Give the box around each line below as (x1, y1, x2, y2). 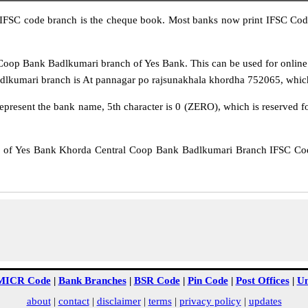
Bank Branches (58, 275, 126, 286)
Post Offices (235, 275, 289, 286)
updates (248, 296, 282, 307)
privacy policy (179, 296, 241, 307)
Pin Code (187, 275, 228, 286)
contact (58, 296, 89, 307)
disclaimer (96, 296, 141, 307)
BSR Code (133, 275, 180, 286)
